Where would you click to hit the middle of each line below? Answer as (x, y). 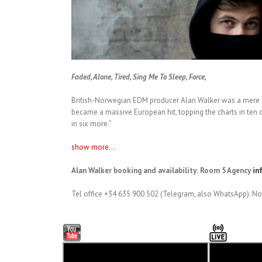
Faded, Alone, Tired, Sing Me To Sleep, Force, (139, 77)
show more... (93, 147)
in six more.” (92, 123)
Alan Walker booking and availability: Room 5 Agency (161, 170)
